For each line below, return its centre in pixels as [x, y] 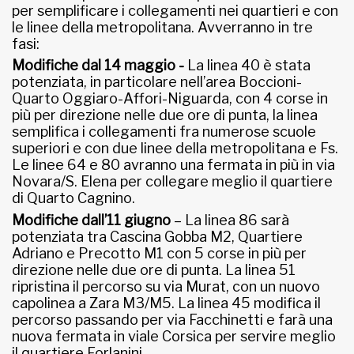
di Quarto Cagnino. [73, 198]
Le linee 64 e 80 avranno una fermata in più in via [173, 165]
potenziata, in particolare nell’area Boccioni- [157, 82]
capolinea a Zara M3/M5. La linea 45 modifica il [166, 303]
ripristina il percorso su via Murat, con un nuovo [166, 287]
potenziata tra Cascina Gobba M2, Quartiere [157, 237]
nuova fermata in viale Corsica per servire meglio [174, 337]
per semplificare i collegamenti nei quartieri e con [175, 10]
